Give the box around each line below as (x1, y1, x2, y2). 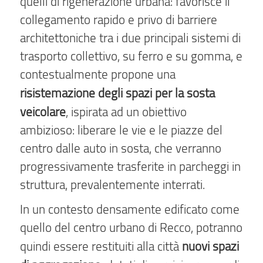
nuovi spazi (182, 237, 239, 254)
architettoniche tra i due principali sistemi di (20, 29, 241, 46)
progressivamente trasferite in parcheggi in (20, 158, 241, 175)
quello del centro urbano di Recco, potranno (20, 218, 242, 235)
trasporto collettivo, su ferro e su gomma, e (20, 48, 242, 65)
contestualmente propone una (20, 66, 176, 83)
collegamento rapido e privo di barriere (20, 11, 217, 28)
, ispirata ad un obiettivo (66, 103, 187, 120)
